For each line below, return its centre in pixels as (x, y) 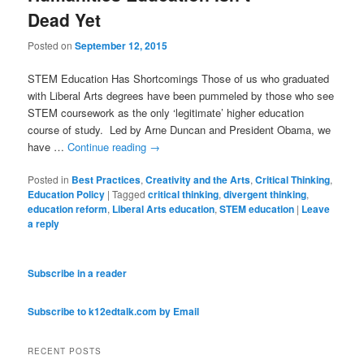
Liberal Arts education (164, 209)
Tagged (129, 194)
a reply (44, 223)
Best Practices (106, 180)
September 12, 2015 (121, 45)
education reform (68, 209)
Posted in (49, 179)
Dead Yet (65, 20)
